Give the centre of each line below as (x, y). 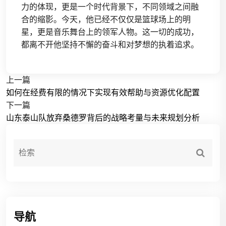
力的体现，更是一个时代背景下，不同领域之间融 (110, 7)
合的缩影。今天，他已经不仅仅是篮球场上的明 (106, 19)
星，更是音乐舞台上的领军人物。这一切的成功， (110, 32)
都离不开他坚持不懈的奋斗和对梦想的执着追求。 (110, 44)
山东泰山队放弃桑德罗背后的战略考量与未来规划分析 (103, 118)
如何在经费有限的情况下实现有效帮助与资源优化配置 (103, 92)
